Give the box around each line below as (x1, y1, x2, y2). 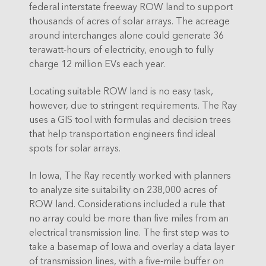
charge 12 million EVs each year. (29, 56, 165, 70)
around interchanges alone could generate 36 (29, 27, 224, 42)
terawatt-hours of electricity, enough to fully (29, 42, 214, 56)
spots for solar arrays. (29, 140, 121, 154)
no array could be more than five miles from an (29, 210, 229, 224)
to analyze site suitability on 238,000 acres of (29, 182, 217, 196)
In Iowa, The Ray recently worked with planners (29, 167, 231, 182)
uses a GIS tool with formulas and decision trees (29, 112, 231, 126)
